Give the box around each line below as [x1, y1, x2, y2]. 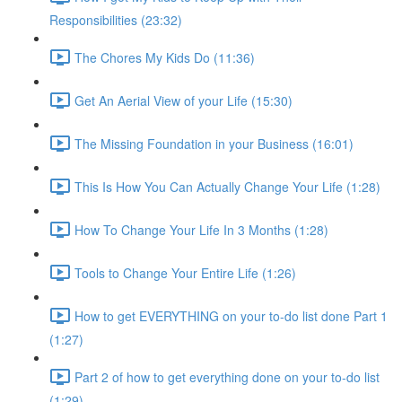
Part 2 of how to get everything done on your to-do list [74, 367, 380, 386]
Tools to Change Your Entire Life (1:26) [74, 263, 296, 282]
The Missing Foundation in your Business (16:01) [74, 134, 354, 153]
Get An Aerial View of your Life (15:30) [74, 91, 293, 109]
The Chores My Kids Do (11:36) [74, 48, 255, 66]
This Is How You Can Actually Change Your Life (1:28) [74, 177, 380, 196]
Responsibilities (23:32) [49, 11, 182, 29]
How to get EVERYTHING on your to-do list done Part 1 [74, 306, 388, 325]
